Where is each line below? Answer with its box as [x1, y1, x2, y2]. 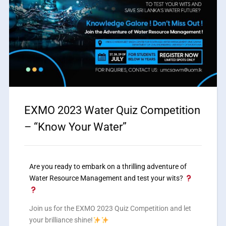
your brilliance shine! [29, 216, 93, 224]
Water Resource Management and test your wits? [29, 174, 185, 183]
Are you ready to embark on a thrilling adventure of [29, 162, 187, 171]
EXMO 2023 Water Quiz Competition [24, 104, 200, 117]
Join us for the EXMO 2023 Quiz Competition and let [29, 204, 191, 213]
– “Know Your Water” [24, 121, 127, 134]
